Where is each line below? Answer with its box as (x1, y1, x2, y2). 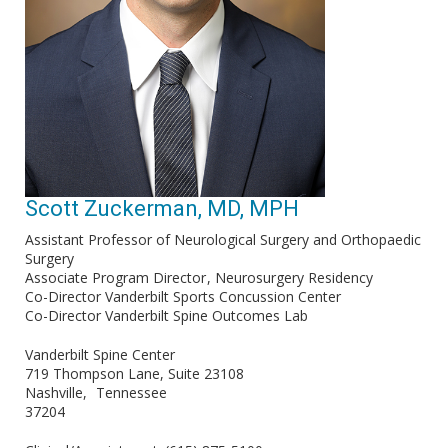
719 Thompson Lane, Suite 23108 (25, 364, 244, 383)
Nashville (25, 383, 83, 402)
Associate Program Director (25, 268, 206, 287)
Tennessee (96, 383, 167, 402)
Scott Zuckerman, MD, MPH (25, 196, 299, 221)
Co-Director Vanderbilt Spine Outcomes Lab (25, 306, 308, 325)
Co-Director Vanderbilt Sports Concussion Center (25, 287, 341, 306)
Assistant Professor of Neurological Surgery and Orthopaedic (25, 230, 421, 249)
